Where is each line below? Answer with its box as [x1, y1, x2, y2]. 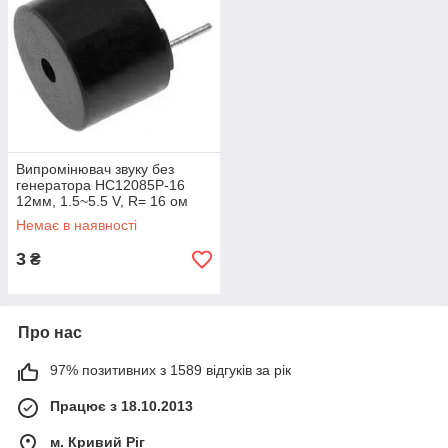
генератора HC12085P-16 [16, 177, 185, 193]
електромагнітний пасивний [16, 209, 198, 225]
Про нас [18, 324, 82, 341]
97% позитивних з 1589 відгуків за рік [50, 362, 291, 378]
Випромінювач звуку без [16, 161, 174, 177]
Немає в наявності [16, 217, 137, 233]
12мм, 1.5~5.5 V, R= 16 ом [16, 193, 188, 209]
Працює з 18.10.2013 [50, 398, 193, 414]
